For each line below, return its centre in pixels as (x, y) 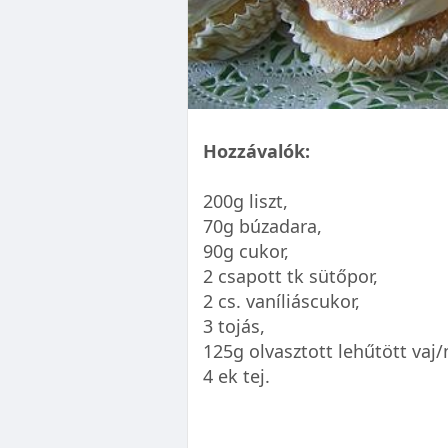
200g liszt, (245, 201)
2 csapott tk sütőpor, (290, 276)
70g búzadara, (262, 226)
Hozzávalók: (256, 151)
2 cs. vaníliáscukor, (281, 301)
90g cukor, (246, 251)
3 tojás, (234, 326)
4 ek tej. (236, 376)
